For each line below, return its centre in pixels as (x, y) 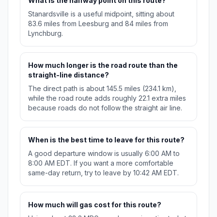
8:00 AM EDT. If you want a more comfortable (101, 163)
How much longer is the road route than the (103, 65)
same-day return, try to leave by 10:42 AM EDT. (103, 173)
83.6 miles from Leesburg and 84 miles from (98, 24)
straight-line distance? (69, 75)
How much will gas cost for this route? (95, 205)
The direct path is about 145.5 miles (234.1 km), (102, 89)
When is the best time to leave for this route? (106, 140)
